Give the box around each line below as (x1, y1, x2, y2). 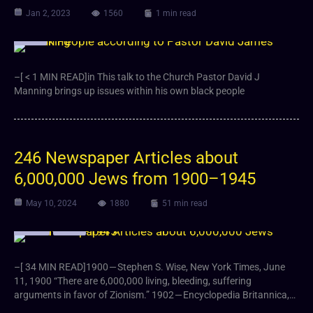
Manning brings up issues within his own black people (14, 85, 245, 96)
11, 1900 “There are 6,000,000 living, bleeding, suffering (14, 275, 252, 286)
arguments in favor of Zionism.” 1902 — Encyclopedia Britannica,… (14, 289, 296, 300)
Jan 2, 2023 (26, 8, 71, 18)
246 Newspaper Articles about (14, 147, 238, 168)
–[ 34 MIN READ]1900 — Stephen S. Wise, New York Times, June (14, 261, 285, 272)
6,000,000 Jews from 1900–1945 (14, 168, 256, 189)
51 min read (162, 198, 208, 208)
